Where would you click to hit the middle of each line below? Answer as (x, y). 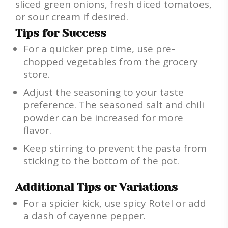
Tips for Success (61, 33)
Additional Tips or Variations (96, 187)
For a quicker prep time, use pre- (99, 49)
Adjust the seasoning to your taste (104, 92)
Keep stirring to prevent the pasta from (115, 148)
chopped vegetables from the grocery (111, 62)
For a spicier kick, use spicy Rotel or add (115, 203)
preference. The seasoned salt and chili (114, 105)
